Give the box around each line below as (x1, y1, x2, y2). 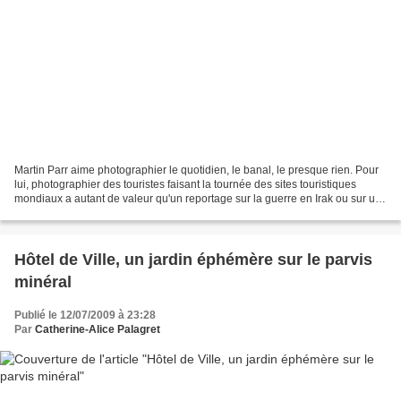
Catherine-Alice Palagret (35, 323, 160, 337)
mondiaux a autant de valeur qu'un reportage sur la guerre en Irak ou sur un (14, 192, 381, 206)
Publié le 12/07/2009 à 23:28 (14, 309, 156, 322)
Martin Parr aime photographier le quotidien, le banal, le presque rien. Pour (14, 164, 379, 177)
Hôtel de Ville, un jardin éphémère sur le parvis (14, 251, 372, 269)
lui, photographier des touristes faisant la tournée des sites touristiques (14, 178, 356, 192)
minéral (14, 273, 72, 292)
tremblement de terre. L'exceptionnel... (14, 207, 200, 220)
